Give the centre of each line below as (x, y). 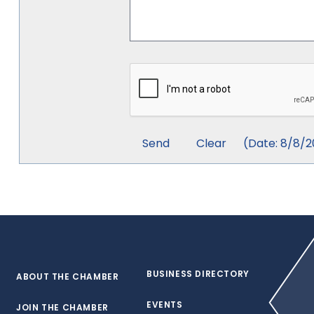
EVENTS (164, 305)
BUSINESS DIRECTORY (198, 274)
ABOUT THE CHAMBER (68, 277)
